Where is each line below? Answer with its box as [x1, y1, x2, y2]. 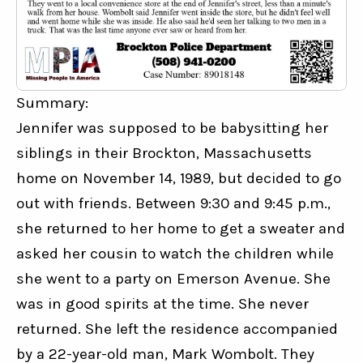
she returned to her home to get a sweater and [16, 220, 345, 238]
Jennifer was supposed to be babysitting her [16, 119, 328, 138]
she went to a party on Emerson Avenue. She [16, 270, 331, 288]
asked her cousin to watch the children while [16, 245, 334, 263]
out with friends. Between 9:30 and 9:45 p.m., [16, 194, 331, 213]
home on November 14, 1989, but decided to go [16, 169, 341, 188]
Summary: [16, 94, 88, 113]
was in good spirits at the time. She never [16, 295, 309, 314]
